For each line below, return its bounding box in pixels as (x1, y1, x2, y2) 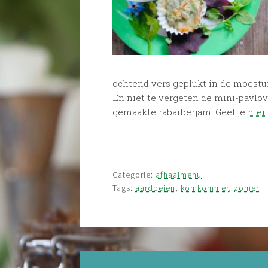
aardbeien (135, 182, 176, 193)
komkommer (181, 182, 229, 193)
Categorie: (112, 169, 156, 180)
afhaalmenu (156, 169, 202, 180)
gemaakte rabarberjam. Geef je (112, 105, 248, 118)
